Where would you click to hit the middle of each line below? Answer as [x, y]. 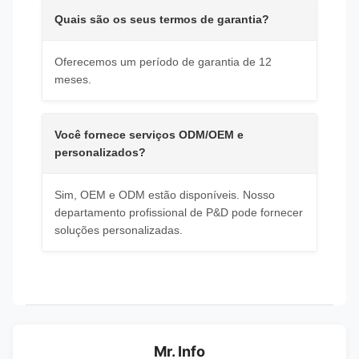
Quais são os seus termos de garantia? [162, 19]
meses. [73, 79]
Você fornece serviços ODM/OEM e [149, 135]
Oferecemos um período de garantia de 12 [163, 62]
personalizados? [100, 152]
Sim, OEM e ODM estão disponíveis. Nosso [165, 195]
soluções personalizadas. [119, 230]
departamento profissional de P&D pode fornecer [179, 212]
